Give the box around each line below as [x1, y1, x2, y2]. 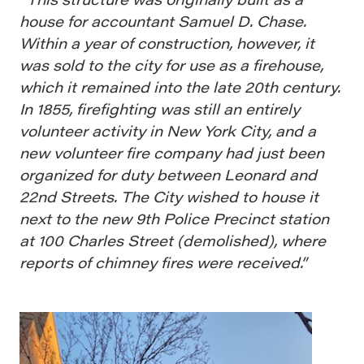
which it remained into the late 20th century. [19, 76, 340, 97]
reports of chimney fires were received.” [19, 251, 307, 272]
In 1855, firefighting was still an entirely [19, 97, 300, 119]
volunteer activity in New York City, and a [19, 119, 316, 141]
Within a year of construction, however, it [19, 32, 314, 53]
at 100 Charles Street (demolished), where [19, 229, 326, 250]
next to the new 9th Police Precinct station [19, 207, 329, 228]
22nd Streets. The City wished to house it [19, 185, 318, 206]
